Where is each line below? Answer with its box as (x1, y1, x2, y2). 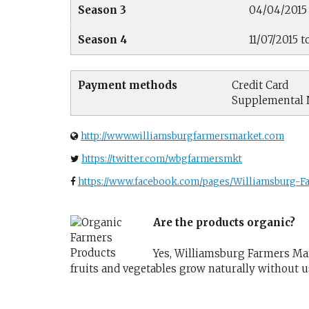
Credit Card (232, 79, 288, 92)
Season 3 (78, 3, 126, 17)
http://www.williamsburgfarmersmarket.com (81, 130, 284, 142)
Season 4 (78, 32, 127, 46)
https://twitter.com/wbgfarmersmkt (81, 152, 242, 165)
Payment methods (78, 79, 177, 92)
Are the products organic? (153, 216, 295, 230)
